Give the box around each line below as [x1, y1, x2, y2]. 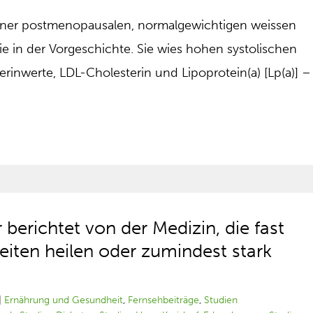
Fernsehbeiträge [128, 294, 200, 306]
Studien [204, 294, 238, 306]
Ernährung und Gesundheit [4, 294, 124, 306]
